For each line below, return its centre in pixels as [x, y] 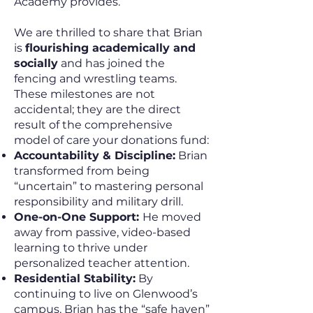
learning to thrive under [81, 248]
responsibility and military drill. [99, 202]
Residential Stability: [75, 278]
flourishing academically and [110, 48]
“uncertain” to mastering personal [109, 186]
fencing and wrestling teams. [95, 79]
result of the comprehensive [93, 125]
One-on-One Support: [78, 217]
